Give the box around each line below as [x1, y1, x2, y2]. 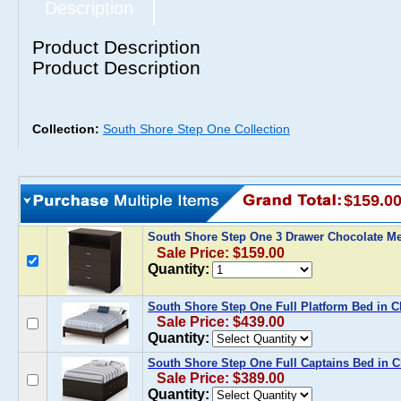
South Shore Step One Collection [103, 122, 290, 136]
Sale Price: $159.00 [157, 245, 285, 260]
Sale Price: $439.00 [157, 314, 285, 329]
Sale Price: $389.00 [157, 371, 285, 386]
